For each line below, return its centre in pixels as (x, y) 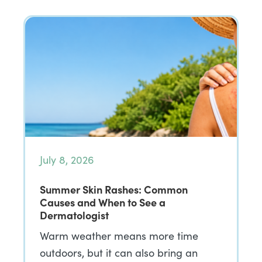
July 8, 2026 (67, 160)
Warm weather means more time (119, 236)
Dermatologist (74, 215)
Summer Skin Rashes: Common (114, 189)
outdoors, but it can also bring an (119, 253)
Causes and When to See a (103, 202)
